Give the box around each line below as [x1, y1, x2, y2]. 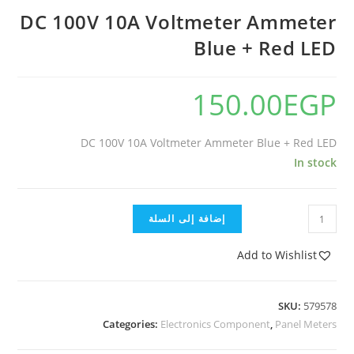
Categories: [102, 317, 160, 331]
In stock [293, 155, 337, 170]
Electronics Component [160, 317, 270, 331]
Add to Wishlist [236, 247, 317, 262]
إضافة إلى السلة [148, 212, 226, 225]
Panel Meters [274, 317, 337, 331]
